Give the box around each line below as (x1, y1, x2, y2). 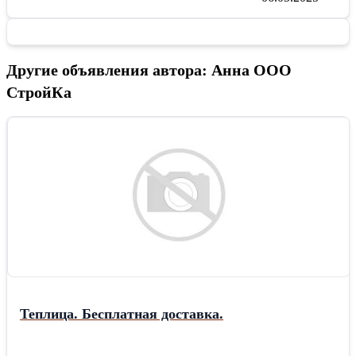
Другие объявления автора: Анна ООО (6, 60, 292, 79)
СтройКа (6, 83, 72, 101)
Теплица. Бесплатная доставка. (20, 305, 223, 322)
